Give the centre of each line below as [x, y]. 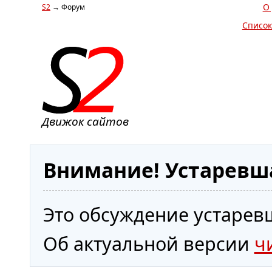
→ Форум [67, 7]
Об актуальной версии [148, 244]
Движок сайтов [85, 122]
